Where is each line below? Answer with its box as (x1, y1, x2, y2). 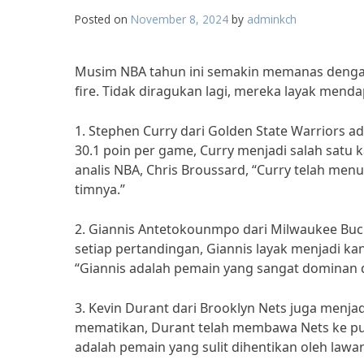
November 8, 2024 (131, 11, 228, 27)
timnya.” (75, 180, 125, 198)
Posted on (75, 11, 131, 27)
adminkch (247, 11, 297, 27)
